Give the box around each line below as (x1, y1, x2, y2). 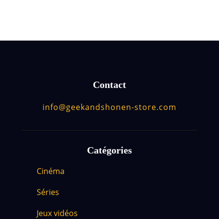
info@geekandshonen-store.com (42, 102, 176, 113)
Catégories (87, 145, 132, 156)
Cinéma (36, 166, 65, 177)
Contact (92, 79, 126, 90)
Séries (36, 187, 59, 198)
